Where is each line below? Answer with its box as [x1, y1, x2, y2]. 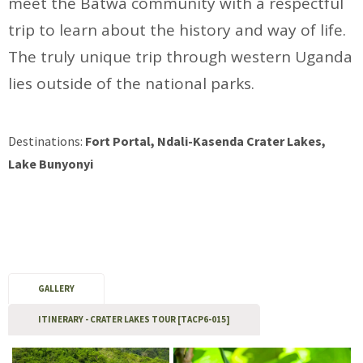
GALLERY [38, 283, 75, 295]
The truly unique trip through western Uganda [8, 46, 353, 68]
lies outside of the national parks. [8, 73, 255, 95]
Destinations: [8, 133, 86, 150]
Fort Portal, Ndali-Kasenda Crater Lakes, [85, 133, 327, 150]
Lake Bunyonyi [8, 156, 94, 173]
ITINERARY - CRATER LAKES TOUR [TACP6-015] [38, 314, 231, 326]
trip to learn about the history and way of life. [8, 19, 347, 41]
